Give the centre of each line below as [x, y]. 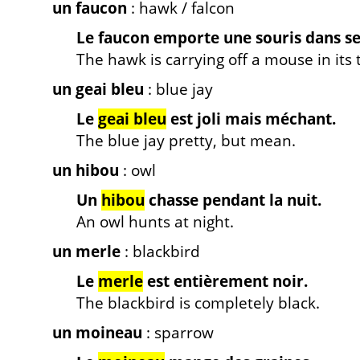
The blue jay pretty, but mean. [186, 141]
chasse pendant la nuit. [233, 200]
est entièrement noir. [225, 281]
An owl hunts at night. [155, 222]
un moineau [97, 333]
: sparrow [178, 333]
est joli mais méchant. [251, 119]
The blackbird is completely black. [198, 303]
